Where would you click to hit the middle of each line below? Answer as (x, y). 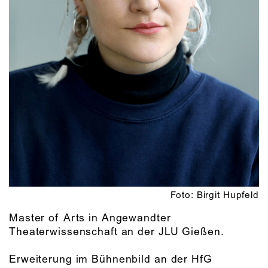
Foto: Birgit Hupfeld (215, 195)
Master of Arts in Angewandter (90, 218)
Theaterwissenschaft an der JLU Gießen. (117, 232)
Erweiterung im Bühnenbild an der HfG (111, 259)
